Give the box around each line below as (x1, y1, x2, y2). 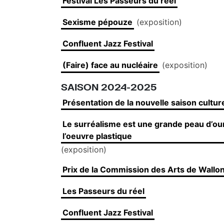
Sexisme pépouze (62, 16, 133, 27)
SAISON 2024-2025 (61, 80, 156, 92)
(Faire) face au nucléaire (62, 60, 158, 70)
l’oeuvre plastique (62, 130, 132, 141)
